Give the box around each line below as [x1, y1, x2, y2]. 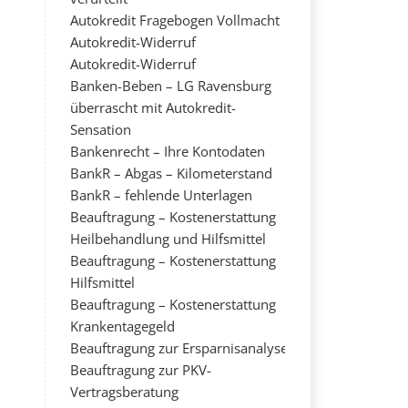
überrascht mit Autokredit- [69, 98, 236, 117]
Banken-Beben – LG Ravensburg [69, 76, 271, 95]
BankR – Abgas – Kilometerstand [69, 164, 272, 182]
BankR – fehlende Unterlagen [69, 186, 252, 204]
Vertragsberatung [69, 382, 178, 401]
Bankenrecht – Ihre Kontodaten [69, 142, 265, 160]
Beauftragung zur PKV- [69, 361, 211, 379]
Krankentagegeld [69, 317, 175, 335]
